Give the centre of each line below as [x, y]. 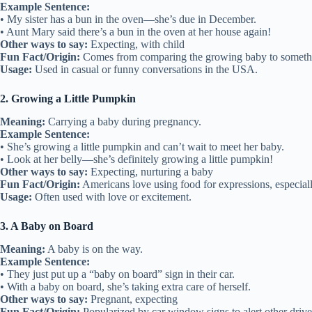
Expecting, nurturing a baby [150, 172]
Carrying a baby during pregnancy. [123, 122]
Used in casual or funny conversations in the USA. [145, 70]
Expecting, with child [136, 45]
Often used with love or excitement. [112, 197]
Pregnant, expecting [133, 299]
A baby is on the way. [94, 249]
